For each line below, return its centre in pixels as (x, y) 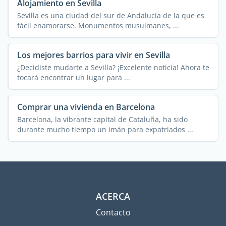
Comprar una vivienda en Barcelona (86, 107)
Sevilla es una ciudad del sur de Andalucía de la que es (110, 15)
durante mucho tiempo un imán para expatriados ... (105, 129)
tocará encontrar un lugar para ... (73, 77)
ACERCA (113, 196)
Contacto (113, 213)
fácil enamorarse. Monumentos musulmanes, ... (98, 25)
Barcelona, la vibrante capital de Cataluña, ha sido (102, 119)
